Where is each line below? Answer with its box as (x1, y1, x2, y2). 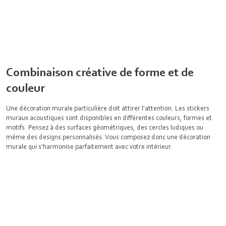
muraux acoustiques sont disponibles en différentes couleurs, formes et (6, 114, 212, 122)
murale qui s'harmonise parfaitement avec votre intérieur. (6, 142, 174, 150)
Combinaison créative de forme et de (6, 65, 194, 79)
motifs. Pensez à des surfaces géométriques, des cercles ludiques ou (6, 123, 203, 131)
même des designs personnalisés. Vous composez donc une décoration (6, 133, 210, 141)
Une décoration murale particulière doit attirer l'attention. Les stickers (6, 104, 209, 112)
